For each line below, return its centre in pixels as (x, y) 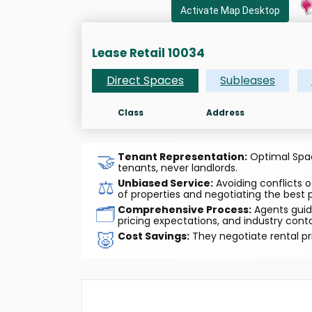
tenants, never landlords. (178, 168)
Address (225, 112)
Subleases (248, 80)
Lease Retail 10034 (148, 53)
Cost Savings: (154, 236)
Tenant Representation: (182, 157)
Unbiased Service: (165, 183)
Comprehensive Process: (185, 210)
